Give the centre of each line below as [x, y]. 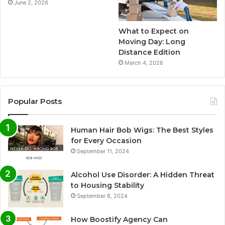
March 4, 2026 [144, 63]
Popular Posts [35, 101]
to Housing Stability [107, 186]
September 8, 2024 [102, 196]
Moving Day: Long [152, 42]
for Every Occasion [106, 141]
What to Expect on [154, 31]
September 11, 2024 [103, 151]
